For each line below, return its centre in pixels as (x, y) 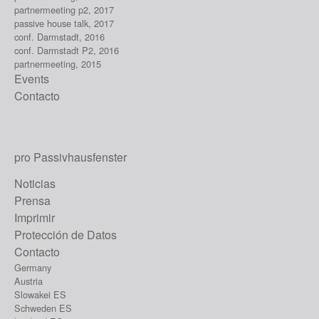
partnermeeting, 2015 (58, 63)
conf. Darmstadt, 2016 (59, 36)
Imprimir (35, 217)
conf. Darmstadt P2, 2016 (67, 50)
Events (32, 78)
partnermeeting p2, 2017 (64, 9)
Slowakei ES (40, 294)
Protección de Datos (66, 234)
